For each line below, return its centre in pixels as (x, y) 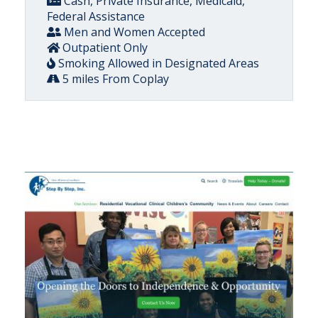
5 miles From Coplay (114, 78)
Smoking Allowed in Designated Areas (157, 63)
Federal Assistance (96, 16)
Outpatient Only (104, 47)
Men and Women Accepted (133, 32)
